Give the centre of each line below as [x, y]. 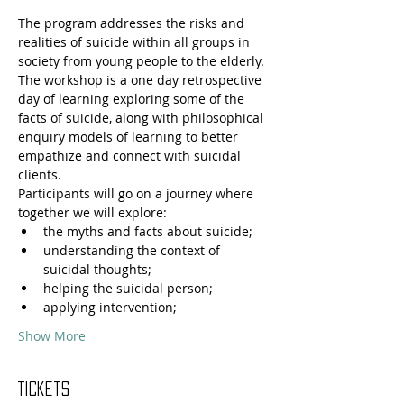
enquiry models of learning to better [130, 137]
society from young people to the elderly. [143, 61]
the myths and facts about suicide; [148, 231]
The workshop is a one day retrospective [142, 80]
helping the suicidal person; [128, 288]
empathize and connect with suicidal [131, 156]
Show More [52, 336]
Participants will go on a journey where [138, 193]
